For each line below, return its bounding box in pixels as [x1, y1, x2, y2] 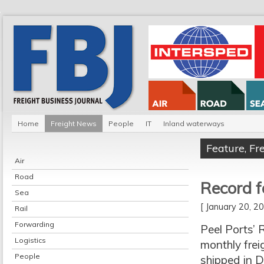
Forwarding [15, 220, 54, 229]
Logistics [15, 236, 46, 245]
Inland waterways [163, 119, 225, 128]
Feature [206, 141, 245, 155]
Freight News [51, 119, 97, 128]
